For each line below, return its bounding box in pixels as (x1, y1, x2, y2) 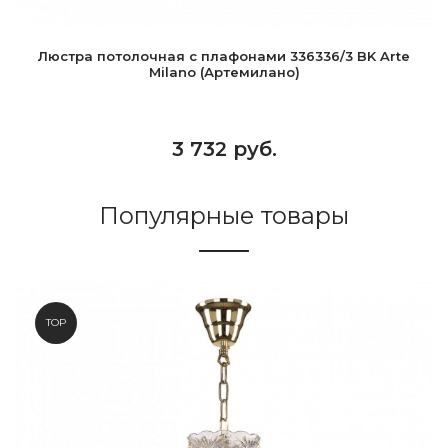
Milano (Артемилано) (148, 64, 300, 80)
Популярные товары (99, 201, 349, 230)
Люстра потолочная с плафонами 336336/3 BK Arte (38, 48, 410, 64)
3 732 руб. (171, 137, 277, 161)
